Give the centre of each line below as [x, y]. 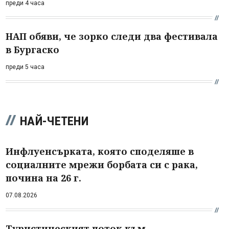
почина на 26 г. [43, 178]
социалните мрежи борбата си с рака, [102, 164]
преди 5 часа [25, 67]
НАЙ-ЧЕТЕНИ [54, 121]
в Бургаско [32, 49]
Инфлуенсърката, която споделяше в [100, 151]
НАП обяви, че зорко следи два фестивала [112, 36]
